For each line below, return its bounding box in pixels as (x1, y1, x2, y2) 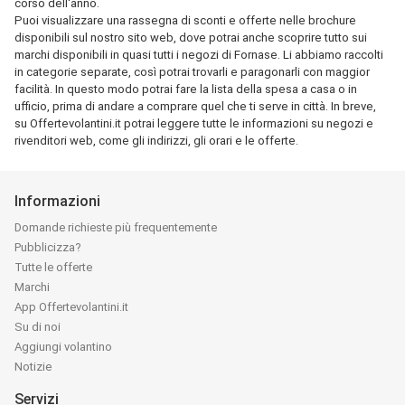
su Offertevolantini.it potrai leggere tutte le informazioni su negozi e (14, 117, 373, 130)
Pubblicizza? (14, 240, 81, 254)
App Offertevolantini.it (14, 300, 128, 314)
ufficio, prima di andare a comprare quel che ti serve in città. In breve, (14, 99, 376, 113)
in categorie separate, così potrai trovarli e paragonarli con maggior (14, 65, 370, 79)
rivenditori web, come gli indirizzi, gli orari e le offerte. (14, 134, 298, 147)
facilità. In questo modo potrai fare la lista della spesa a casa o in (14, 82, 357, 96)
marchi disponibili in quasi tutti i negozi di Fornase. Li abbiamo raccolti (14, 48, 383, 61)
